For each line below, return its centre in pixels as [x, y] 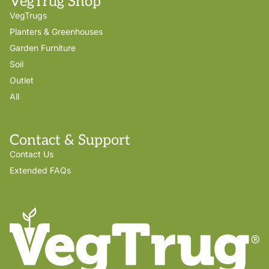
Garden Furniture [43, 48]
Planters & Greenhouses [56, 32]
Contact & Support [70, 141]
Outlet [22, 80]
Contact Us [32, 154]
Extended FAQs [40, 171]
